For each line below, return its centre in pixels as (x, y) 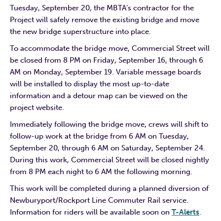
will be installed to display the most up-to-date (90, 84)
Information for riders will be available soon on (91, 212)
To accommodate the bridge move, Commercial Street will (110, 48)
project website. (37, 107)
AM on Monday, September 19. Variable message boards (106, 72)
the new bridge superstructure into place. (81, 31)
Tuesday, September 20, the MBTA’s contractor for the (102, 8)
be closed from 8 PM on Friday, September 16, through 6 (107, 60)
